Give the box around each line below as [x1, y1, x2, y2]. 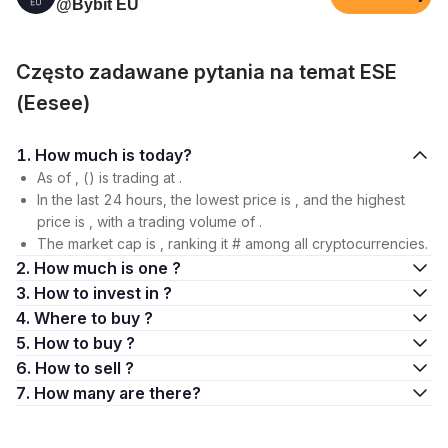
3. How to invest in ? [34, 283, 172, 303]
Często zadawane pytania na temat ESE [16, 60, 397, 84]
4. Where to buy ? [34, 308, 153, 328]
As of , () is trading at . [37, 169, 182, 186]
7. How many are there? [119, 383, 201, 403]
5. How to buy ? [34, 333, 135, 353]
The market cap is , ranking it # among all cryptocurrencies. [37, 235, 428, 252]
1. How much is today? [139, 145, 192, 165]
